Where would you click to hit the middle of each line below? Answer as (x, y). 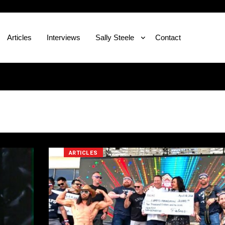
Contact (168, 37)
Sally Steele (115, 37)
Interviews (63, 37)
